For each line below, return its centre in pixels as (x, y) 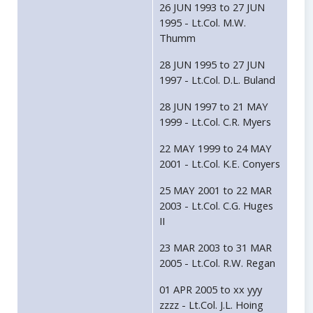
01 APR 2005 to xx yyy (211, 290)
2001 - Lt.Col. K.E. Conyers (220, 164)
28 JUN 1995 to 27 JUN (212, 65)
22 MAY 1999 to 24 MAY (216, 148)
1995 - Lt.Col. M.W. (203, 23)
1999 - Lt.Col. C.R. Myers (215, 122)
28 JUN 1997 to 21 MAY (214, 107)
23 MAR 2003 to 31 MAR (216, 248)
